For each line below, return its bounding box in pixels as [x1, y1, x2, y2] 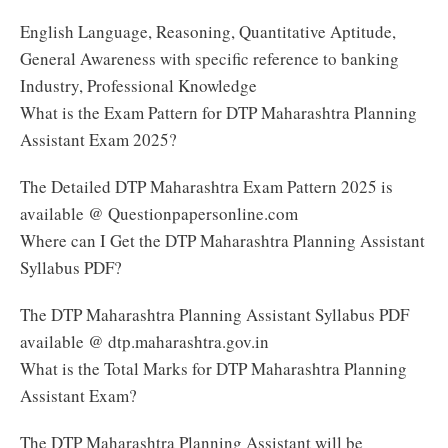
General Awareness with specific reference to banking [20, 46, 399, 70]
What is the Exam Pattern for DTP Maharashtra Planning [20, 100, 417, 124]
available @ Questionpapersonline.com [20, 201, 298, 225]
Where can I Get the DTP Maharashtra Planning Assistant [20, 228, 425, 252]
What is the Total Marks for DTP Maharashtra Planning [20, 356, 407, 380]
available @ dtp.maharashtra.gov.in [20, 329, 269, 353]
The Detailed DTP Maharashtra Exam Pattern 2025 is [20, 174, 393, 198]
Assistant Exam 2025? [20, 127, 177, 151]
